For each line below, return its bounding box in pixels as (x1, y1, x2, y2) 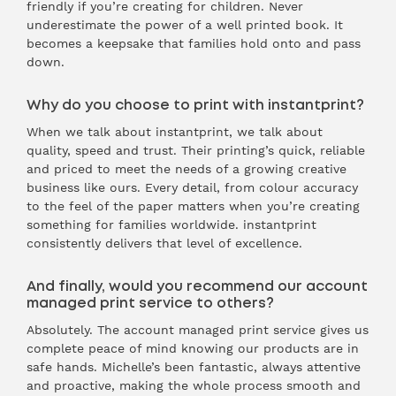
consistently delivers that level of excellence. (27, 236, 302, 250)
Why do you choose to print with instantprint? (27, 98, 364, 112)
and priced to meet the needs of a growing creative (27, 162, 346, 176)
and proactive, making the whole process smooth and (27, 378, 361, 392)
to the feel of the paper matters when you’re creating (27, 199, 360, 213)
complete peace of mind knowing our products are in (27, 341, 359, 355)
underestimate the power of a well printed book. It (27, 18, 343, 32)
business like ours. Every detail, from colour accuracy (27, 180, 358, 194)
